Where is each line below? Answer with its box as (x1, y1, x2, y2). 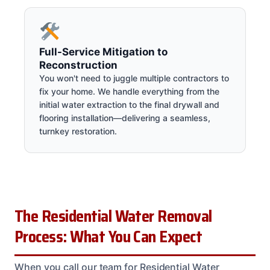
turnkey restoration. (39, 125, 117, 136)
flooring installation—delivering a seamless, (39, 112, 210, 123)
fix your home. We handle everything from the (39, 86, 219, 96)
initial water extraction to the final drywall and (39, 99, 219, 110)
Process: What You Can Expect (14, 224, 202, 250)
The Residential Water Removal (14, 203, 212, 229)
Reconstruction (39, 58, 118, 71)
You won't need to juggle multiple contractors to (39, 72, 229, 83)
